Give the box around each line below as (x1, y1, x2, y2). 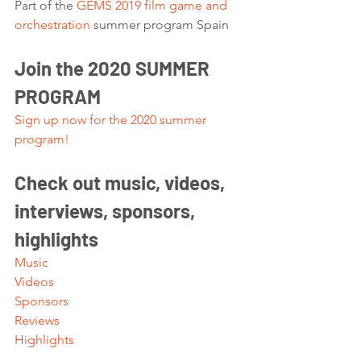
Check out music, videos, (15, 171, 229, 194)
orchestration (15, 17, 90, 32)
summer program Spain (90, 17, 232, 32)
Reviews (15, 313, 60, 328)
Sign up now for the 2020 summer (15, 112, 210, 127)
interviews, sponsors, (15, 199, 199, 222)
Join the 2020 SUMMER (15, 56, 214, 80)
